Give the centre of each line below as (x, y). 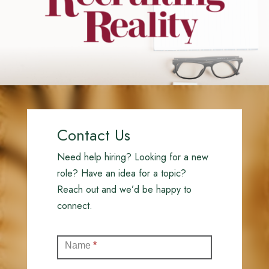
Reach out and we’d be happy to (124, 190)
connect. (74, 206)
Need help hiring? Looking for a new (132, 157)
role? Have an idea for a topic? (121, 174)
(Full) (67, 247)
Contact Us (93, 135)
